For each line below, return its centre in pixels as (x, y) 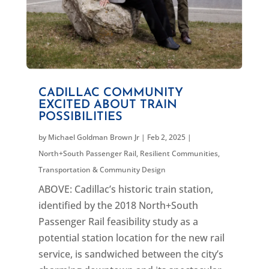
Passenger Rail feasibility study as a (118, 222)
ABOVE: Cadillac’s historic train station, (125, 189)
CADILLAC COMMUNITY (110, 93)
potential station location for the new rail (131, 238)
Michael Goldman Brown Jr (93, 138)
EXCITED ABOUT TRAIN (107, 105)
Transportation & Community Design (102, 170)
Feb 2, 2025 (166, 138)
